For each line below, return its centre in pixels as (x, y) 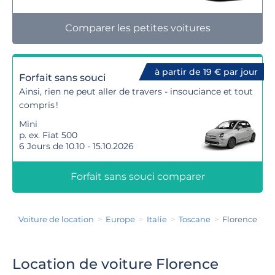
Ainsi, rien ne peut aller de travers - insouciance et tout (136, 91)
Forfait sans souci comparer (137, 176)
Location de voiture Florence (115, 264)
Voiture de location (56, 219)
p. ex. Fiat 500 (48, 135)
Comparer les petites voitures (137, 28)
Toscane (194, 219)
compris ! (39, 105)
